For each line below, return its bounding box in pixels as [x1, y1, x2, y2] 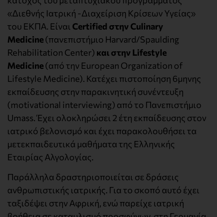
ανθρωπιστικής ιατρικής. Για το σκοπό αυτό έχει [7, 185, 200, 196]
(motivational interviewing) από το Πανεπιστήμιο [7, 99, 201, 110]
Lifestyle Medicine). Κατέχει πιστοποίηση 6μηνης [7, 73, 201, 84]
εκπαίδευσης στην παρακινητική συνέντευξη [7, 86, 184, 97]
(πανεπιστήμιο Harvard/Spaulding [44, 33, 179, 45]
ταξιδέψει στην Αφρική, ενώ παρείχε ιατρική [7, 198, 184, 209]
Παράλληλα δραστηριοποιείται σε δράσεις [7, 171, 179, 183]
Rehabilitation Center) [7, 46, 96, 58]
